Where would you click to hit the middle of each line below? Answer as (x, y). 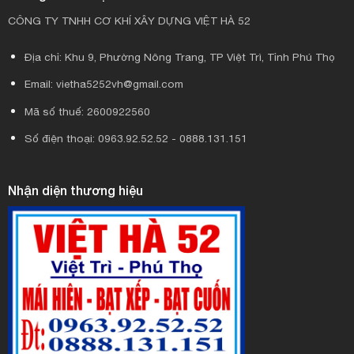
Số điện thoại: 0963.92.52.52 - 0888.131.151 (136, 139)
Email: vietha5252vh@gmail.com (104, 84)
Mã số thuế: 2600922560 (87, 111)
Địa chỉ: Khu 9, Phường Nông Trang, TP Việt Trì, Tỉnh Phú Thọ (179, 56)
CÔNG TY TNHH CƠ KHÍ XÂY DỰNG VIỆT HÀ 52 (129, 20)
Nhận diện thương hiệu (75, 190)
